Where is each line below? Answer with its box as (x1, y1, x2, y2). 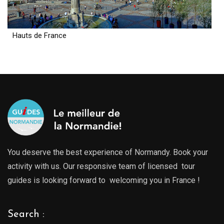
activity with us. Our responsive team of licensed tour (7, 161, 195, 171)
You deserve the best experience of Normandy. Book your (7, 147, 208, 157)
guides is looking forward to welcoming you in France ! (7, 175, 200, 185)
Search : (7, 209, 44, 219)
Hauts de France (12, 30, 66, 40)
